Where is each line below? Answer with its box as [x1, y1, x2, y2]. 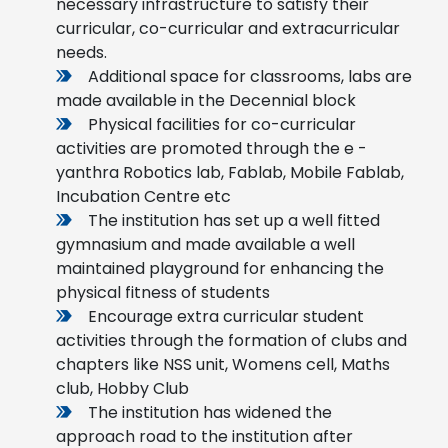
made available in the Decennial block [56, 88, 356, 112]
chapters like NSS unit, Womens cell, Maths [56, 352, 390, 376]
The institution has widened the [88, 400, 332, 424]
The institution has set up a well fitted [88, 208, 380, 232]
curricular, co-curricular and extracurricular [56, 16, 400, 40]
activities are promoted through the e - [56, 136, 367, 160]
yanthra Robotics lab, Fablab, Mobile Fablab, [56, 160, 404, 184]
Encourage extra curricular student [88, 304, 364, 328]
